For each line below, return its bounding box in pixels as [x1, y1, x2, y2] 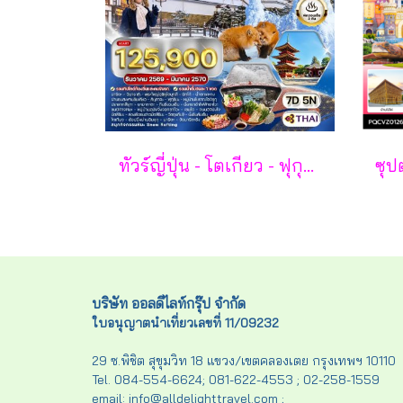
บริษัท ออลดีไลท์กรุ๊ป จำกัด [92, 294, 246, 312]
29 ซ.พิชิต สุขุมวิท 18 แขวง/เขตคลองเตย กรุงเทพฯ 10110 [92, 353, 396, 369]
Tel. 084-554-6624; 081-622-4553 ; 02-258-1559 [92, 372, 380, 388]
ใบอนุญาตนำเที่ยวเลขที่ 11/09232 [92, 315, 279, 331]
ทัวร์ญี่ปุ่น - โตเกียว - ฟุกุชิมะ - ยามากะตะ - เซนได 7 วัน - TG [303, 154, 314, 176]
